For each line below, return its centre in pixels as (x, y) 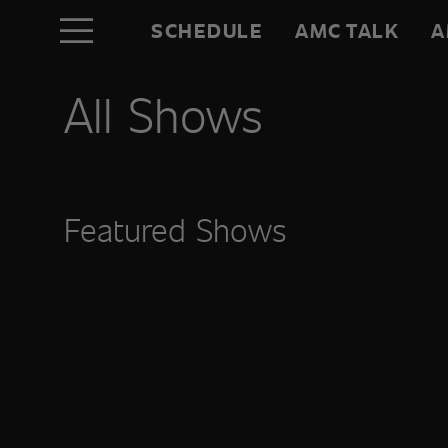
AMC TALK (347, 30)
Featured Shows (175, 229)
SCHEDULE (207, 30)
